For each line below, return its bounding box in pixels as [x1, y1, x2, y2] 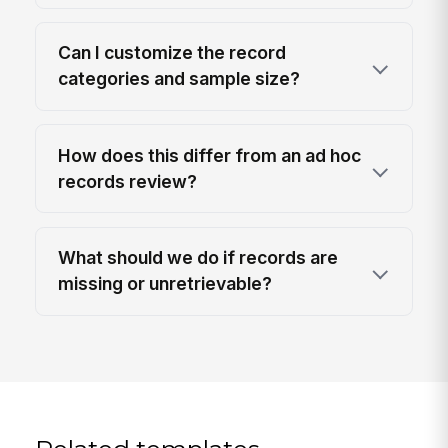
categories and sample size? [58, 68, 301, 90]
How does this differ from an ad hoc [58, 144, 362, 166]
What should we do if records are [58, 247, 339, 269]
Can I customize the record [58, 42, 287, 64]
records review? [58, 170, 198, 192]
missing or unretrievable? [58, 273, 273, 295]
